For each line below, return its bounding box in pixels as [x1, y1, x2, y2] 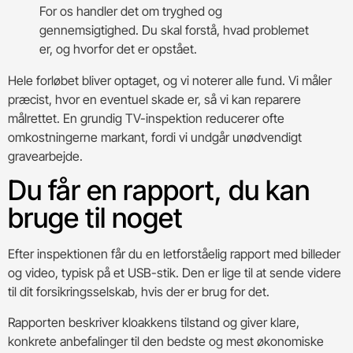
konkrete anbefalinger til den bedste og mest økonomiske [8, 333, 324, 349]
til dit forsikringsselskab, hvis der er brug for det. [8, 284, 269, 300]
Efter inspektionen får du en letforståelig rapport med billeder [8, 246, 340, 262]
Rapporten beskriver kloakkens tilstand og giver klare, [8, 314, 299, 330]
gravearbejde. [8, 148, 83, 165]
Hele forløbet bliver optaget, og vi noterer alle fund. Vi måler [8, 72, 332, 89]
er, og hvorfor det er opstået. [39, 41, 197, 58]
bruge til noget [8, 201, 183, 235]
